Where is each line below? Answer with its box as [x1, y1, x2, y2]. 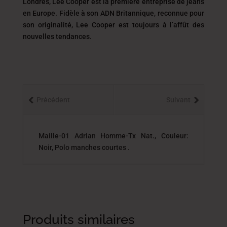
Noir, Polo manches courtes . [38, 143, 130, 152]
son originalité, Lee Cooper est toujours [22, 20, 163, 29]
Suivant [166, 95, 191, 104]
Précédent [36, 95, 70, 104]
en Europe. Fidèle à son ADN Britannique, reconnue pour [22, 9, 205, 17]
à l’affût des [162, 20, 205, 29]
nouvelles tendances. [22, 32, 92, 41]
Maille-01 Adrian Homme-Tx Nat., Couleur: [38, 131, 189, 140]
